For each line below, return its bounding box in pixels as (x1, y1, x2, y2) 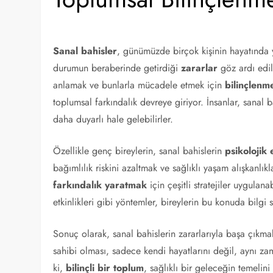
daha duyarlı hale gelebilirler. (53, 112, 174, 126)
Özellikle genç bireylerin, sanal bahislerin (53, 144, 225, 158)
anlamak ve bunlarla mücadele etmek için (53, 78, 225, 92)
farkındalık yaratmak (53, 178, 147, 192)
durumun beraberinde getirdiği (53, 61, 182, 75)
